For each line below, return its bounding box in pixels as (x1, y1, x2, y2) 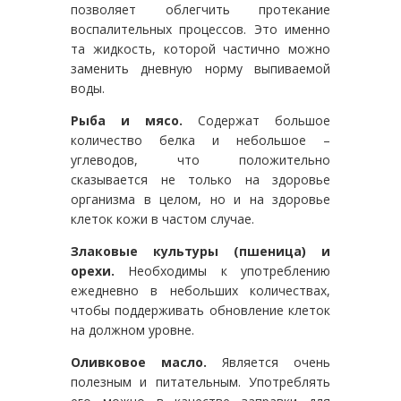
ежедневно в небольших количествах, (71, 281, 330, 299)
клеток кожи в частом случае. (71, 209, 254, 227)
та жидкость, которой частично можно (71, 39, 330, 57)
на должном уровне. (71, 320, 194, 338)
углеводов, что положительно (71, 150, 330, 168)
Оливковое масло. (71, 353, 207, 371)
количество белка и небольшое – (71, 131, 330, 149)
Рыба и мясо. (71, 111, 183, 129)
